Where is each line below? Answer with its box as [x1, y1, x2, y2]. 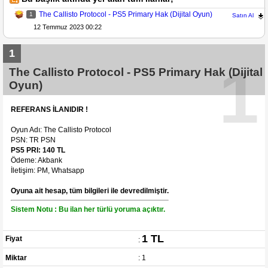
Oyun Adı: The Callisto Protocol [11, 125, 111, 134]
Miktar [5, 253, 28, 262]
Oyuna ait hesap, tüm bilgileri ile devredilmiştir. [11, 186, 169, 195]
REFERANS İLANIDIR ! [11, 105, 88, 114]
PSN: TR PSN [11, 135, 56, 144]
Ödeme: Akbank [11, 156, 62, 165]
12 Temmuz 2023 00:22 [33, 23, 102, 31]
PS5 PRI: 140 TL [11, 145, 65, 154]
